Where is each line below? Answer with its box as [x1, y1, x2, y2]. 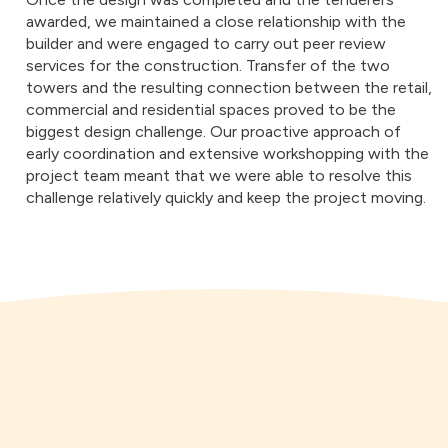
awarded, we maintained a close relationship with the [26, 12, 406, 31]
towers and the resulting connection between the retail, [26, 78, 432, 97]
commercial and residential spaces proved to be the [26, 100, 396, 119]
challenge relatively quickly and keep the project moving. [26, 188, 426, 207]
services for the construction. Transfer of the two [26, 56, 390, 75]
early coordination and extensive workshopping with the [26, 144, 429, 163]
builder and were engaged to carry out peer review [26, 34, 386, 53]
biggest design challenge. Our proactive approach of [26, 122, 401, 141]
